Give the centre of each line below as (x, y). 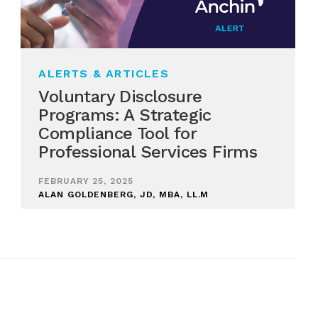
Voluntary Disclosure (120, 96)
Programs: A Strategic (125, 115)
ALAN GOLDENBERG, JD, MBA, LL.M (124, 194)
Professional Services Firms (148, 152)
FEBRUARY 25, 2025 (86, 181)
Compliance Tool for (117, 133)
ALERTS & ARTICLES (104, 73)
